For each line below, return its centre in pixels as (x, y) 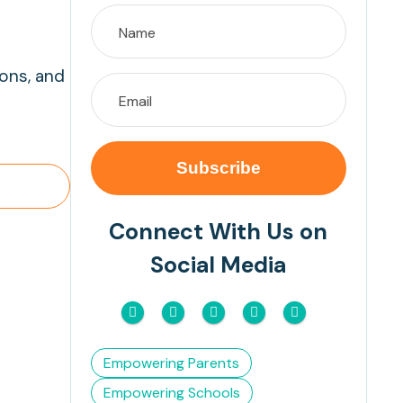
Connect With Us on (219, 232)
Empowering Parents (171, 363)
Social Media (219, 265)
